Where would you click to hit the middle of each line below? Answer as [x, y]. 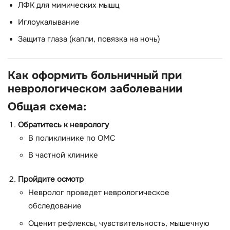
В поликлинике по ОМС [72, 138]
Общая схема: [47, 107]
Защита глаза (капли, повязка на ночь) [89, 40]
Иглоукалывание [49, 23]
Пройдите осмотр [51, 180]
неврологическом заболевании [95, 89]
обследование [55, 206]
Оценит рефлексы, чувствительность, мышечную [119, 223]
